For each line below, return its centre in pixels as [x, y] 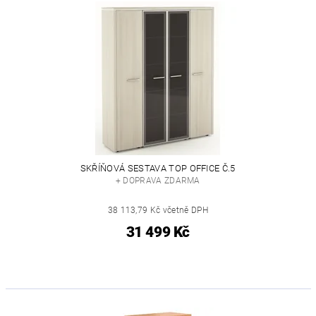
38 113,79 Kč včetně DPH [158, 210]
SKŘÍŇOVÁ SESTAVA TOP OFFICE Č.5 [158, 168]
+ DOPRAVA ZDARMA [158, 180]
